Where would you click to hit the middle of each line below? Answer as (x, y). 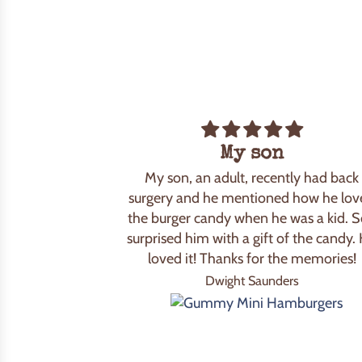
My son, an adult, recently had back (252, 177)
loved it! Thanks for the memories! (252, 258)
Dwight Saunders (252, 280)
